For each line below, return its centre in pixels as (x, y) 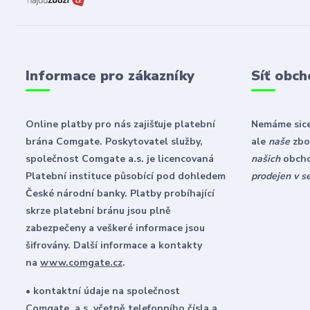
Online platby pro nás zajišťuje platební (120, 124)
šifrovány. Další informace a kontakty (114, 245)
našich (265, 159)
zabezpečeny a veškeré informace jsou (115, 228)
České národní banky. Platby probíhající (120, 193)
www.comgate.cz (81, 263)
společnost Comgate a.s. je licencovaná (120, 159)
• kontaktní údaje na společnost (103, 291)
